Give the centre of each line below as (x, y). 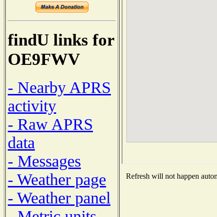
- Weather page (57, 179)
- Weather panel (59, 198)
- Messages (44, 161)
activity (32, 106)
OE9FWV (44, 60)
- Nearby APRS (59, 87)
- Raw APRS (50, 124)
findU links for (61, 40)
